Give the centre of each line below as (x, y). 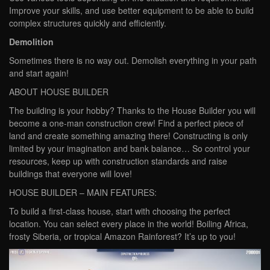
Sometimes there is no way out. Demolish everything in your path (133, 61)
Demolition (31, 42)
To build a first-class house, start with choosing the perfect (120, 211)
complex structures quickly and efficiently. (88, 23)
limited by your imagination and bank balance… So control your (130, 149)
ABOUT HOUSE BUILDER (59, 92)
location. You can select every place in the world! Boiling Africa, (129, 224)
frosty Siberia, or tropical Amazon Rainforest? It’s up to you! (122, 237)
